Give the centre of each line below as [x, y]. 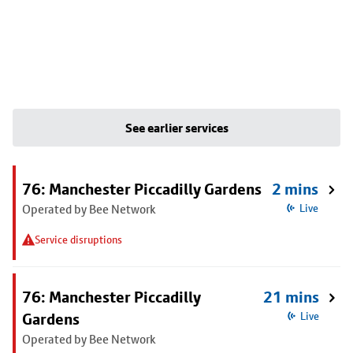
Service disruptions [78, 240]
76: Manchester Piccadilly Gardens [142, 189]
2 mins [295, 189]
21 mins [291, 297]
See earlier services [176, 128]
